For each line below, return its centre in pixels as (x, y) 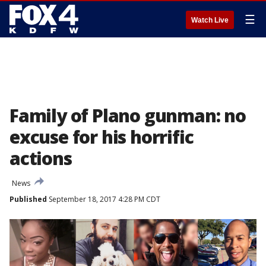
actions (41, 158)
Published (28, 199)
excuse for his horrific (102, 137)
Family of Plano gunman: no (128, 115)
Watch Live (210, 20)
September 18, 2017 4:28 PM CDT (104, 199)
